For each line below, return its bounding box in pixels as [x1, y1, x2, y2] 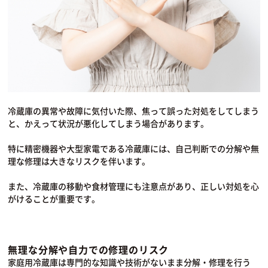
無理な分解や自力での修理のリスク [8, 242, 169, 257]
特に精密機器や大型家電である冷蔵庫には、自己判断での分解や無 [8, 142, 260, 155]
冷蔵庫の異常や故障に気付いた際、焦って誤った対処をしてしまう [8, 105, 260, 117]
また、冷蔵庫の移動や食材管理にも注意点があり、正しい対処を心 [8, 180, 260, 193]
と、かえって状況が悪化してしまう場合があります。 [8, 117, 209, 130]
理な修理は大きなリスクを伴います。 [8, 155, 151, 167]
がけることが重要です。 [8, 193, 100, 205]
